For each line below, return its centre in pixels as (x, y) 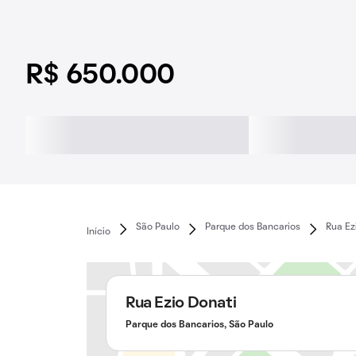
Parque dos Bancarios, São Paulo (199, 325)
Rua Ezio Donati (181, 304)
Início (98, 232)
